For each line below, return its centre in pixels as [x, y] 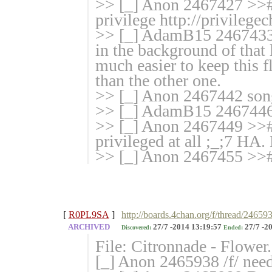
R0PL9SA [89, 215]
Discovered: [136, 228]
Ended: [233, 228]
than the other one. [158, 81]
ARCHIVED [89, 227]
